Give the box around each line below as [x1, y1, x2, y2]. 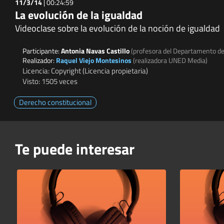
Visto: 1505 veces [22, 75, 77, 87]
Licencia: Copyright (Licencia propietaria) [22, 64, 148, 76]
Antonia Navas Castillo [61, 45, 131, 56]
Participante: [22, 45, 61, 56]
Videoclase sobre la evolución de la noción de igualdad [15, 21, 220, 35]
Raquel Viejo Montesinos [56, 54, 131, 65]
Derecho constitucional [19, 96, 91, 108]
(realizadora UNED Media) [133, 54, 207, 65]
